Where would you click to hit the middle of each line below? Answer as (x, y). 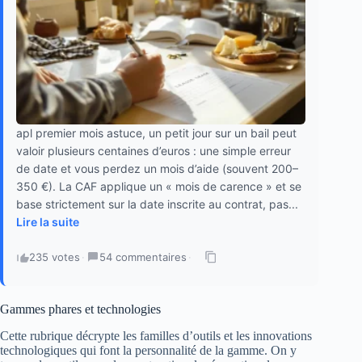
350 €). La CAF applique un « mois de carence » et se (159, 187)
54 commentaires (143, 257)
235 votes (55, 257)
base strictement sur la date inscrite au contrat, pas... (157, 204)
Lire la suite (48, 222)
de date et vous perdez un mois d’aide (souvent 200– (157, 169)
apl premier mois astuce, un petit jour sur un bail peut (156, 133)
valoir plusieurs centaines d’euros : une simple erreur (154, 151)
